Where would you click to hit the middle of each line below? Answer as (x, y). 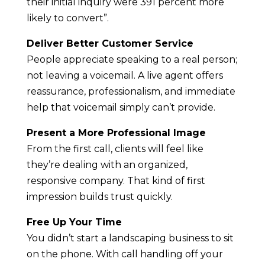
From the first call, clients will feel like (115, 149)
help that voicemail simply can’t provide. (121, 108)
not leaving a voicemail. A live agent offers (125, 76)
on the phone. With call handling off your (125, 254)
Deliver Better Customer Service (110, 44)
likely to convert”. (67, 18)
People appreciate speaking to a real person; (132, 60)
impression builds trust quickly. (99, 197)
